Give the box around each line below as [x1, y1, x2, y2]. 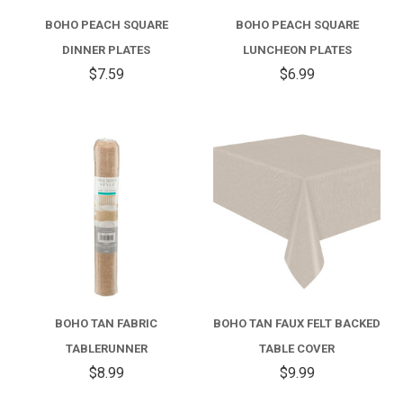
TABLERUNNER [65, 342, 148, 355]
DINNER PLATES [62, 43, 150, 57]
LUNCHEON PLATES [242, 43, 352, 57]
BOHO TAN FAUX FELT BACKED [213, 317, 381, 330]
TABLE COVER [259, 342, 335, 355]
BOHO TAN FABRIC [55, 317, 157, 330]
